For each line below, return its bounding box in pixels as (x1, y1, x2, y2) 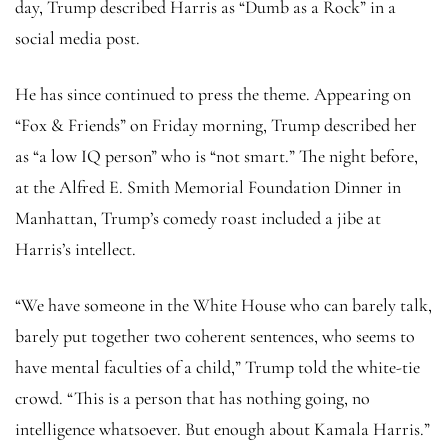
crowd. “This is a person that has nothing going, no (15, 386, 370, 409)
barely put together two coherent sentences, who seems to (15, 324, 415, 347)
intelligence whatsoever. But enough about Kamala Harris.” (15, 417, 430, 440)
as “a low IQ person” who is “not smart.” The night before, (15, 144, 418, 167)
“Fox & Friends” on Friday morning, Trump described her (15, 113, 417, 136)
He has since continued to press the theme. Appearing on (15, 82, 411, 105)
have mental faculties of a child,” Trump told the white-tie (15, 355, 420, 378)
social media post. (15, 26, 140, 49)
